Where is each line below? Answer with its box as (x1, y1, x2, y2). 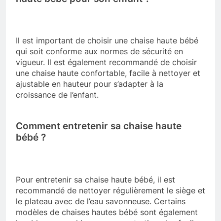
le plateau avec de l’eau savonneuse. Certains (16, 196, 185, 206)
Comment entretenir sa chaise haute (16, 120, 182, 132)
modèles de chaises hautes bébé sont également (16, 207, 198, 217)
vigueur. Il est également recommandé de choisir (16, 57, 197, 68)
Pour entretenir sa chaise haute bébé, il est (16, 174, 175, 184)
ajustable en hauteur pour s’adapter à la (16, 79, 163, 89)
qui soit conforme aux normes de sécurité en (16, 46, 183, 57)
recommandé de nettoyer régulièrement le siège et (16, 185, 205, 195)
